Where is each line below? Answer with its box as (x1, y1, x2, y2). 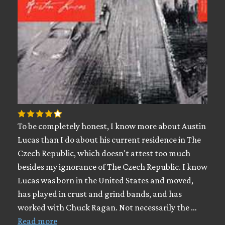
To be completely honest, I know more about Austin (18, 121, 206, 131)
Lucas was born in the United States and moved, (18, 175, 193, 185)
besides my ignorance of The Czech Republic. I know (18, 162, 207, 172)
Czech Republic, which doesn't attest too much (18, 148, 190, 158)
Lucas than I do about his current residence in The (18, 135, 201, 145)
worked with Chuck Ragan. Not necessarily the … (18, 202, 197, 212)
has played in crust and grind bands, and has (18, 189, 182, 199)
